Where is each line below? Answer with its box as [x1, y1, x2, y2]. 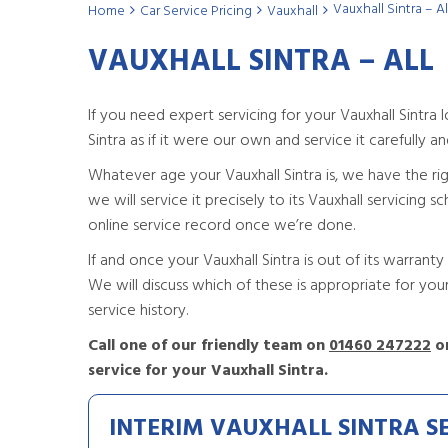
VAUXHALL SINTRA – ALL [88, 38, 434, 86]
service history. [88, 298, 188, 324]
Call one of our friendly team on [88, 333, 329, 359]
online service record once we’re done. [88, 213, 355, 239]
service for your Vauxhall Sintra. [88, 358, 328, 384]
